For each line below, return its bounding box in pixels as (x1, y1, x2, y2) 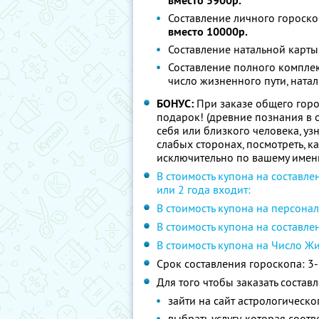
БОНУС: (157, 96, 194, 111)
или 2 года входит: (157, 182, 251, 197)
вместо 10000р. (168, 24, 248, 39)
